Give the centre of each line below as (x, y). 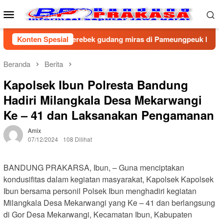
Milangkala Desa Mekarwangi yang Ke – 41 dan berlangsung (109, 203)
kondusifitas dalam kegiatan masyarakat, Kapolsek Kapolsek (109, 179)
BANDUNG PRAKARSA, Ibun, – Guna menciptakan (94, 168)
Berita (54, 64)
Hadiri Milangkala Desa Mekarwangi (103, 100)
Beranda (17, 64)
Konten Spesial (43, 39)
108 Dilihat (77, 139)
